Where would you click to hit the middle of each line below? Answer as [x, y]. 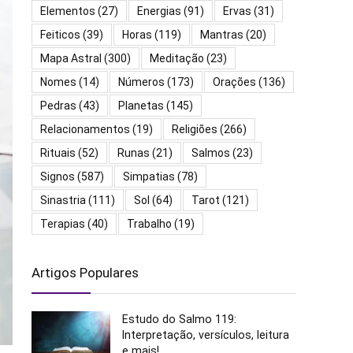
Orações [234, 82]
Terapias [63, 224]
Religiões [195, 130]
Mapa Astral [71, 59]
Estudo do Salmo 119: [179, 320]
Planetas [141, 106]
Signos [58, 177]
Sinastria [63, 201]
